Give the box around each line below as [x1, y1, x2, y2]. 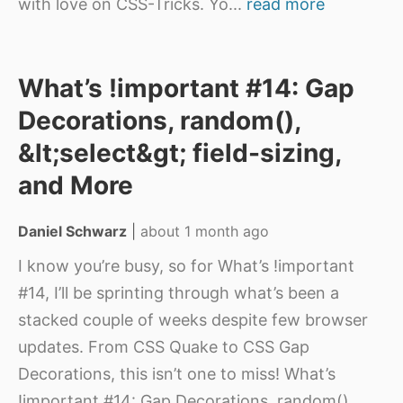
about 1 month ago [140, 222, 269, 240]
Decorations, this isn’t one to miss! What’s [18, 364, 336, 383]
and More [18, 170, 133, 201]
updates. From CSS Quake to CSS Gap [18, 337, 309, 356]
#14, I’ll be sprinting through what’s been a [18, 283, 339, 302]
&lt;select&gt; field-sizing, [18, 138, 341, 168]
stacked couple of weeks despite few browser [18, 310, 368, 329]
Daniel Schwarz [18, 222, 127, 240]
